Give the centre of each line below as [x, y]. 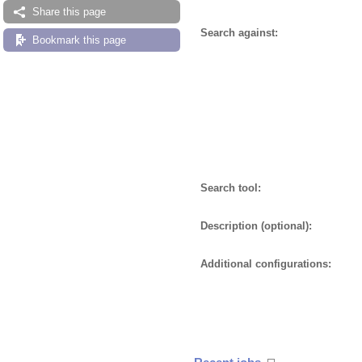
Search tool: [231, 188]
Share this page [69, 12]
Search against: [239, 33]
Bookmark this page [79, 40]
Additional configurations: [266, 264]
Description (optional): [256, 226]
